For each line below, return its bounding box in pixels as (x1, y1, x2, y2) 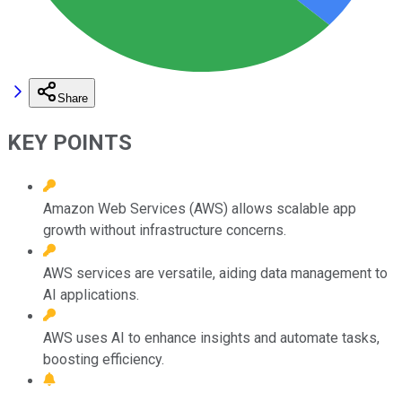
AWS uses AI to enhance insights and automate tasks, (43, 328, 380, 346)
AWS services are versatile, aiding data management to (43, 264, 388, 282)
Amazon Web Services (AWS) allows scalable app (43, 199, 356, 217)
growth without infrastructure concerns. (43, 221, 286, 239)
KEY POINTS (7, 129, 132, 155)
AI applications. (43, 285, 139, 303)
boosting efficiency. (43, 350, 164, 368)
